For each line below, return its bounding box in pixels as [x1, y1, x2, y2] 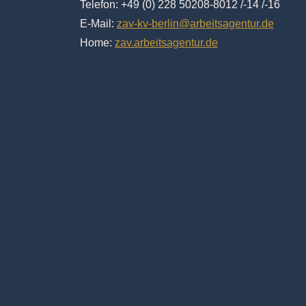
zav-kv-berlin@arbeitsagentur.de [117, 17, 274, 29]
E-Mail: [80, 17, 117, 29]
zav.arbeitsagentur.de [115, 36, 218, 48]
